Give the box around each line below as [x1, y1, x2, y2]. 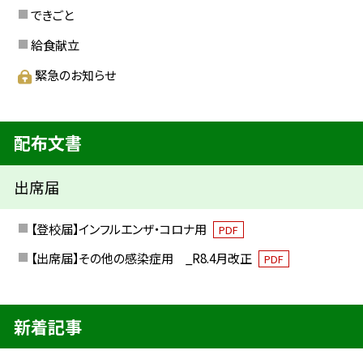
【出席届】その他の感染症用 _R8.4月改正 [30, 249, 254, 267]
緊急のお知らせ [34, 65, 116, 83]
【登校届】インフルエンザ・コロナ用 [30, 219, 209, 237]
